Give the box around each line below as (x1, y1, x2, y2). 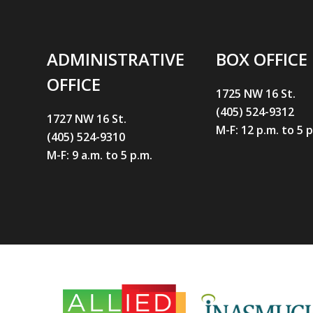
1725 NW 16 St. (216, 85, 296, 101)
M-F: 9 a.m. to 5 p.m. (47, 147, 153, 163)
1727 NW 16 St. (47, 110, 127, 126)
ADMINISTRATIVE (47, 47, 185, 71)
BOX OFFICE (216, 47, 308, 71)
